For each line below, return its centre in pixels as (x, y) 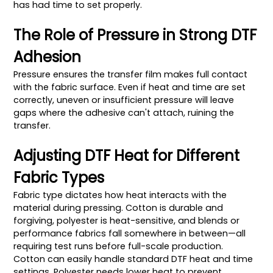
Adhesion (48, 57)
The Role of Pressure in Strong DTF (135, 35)
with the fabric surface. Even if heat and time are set (130, 87)
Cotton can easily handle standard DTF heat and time (133, 259)
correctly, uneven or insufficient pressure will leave (124, 100)
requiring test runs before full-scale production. (119, 246)
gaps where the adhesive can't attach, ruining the (124, 112)
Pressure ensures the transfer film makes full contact (131, 74)
